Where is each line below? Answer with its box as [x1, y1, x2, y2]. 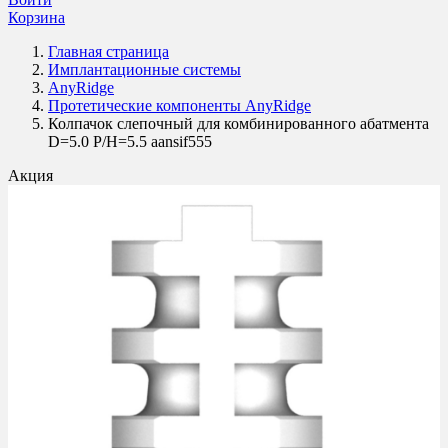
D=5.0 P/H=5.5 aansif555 [48, 133, 212, 150]
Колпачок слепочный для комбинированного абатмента [48, 115, 429, 132]
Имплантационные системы [48, 61, 241, 78]
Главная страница [48, 43, 169, 60]
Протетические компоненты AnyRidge [48, 97, 311, 114]
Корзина [8, 9, 65, 26]
